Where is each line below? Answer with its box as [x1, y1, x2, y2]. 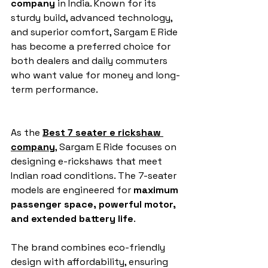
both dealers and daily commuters [11, 54, 170, 68]
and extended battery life [11, 212, 133, 226]
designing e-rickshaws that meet [11, 155, 165, 168]
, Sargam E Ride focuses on [55, 141, 179, 154]
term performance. [11, 83, 98, 96]
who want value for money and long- [11, 69, 180, 82]
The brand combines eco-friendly [11, 241, 167, 254]
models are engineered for [11, 184, 133, 197]
